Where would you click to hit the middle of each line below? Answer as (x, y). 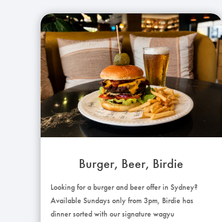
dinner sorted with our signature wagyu (112, 214)
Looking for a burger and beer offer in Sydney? (124, 187)
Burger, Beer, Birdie (131, 163)
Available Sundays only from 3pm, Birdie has (122, 200)
